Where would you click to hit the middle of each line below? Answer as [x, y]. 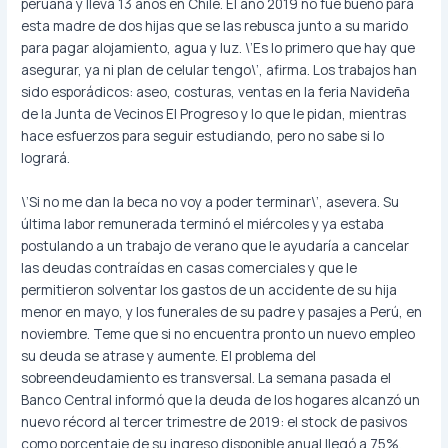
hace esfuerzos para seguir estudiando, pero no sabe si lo [203, 136]
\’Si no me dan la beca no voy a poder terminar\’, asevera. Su [210, 202]
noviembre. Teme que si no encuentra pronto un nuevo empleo [218, 334]
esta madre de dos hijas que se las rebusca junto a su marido [215, 26]
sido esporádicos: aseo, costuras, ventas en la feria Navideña [216, 92]
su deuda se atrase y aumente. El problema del [169, 356]
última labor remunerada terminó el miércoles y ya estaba [203, 224]
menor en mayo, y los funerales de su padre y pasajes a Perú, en [222, 312]
